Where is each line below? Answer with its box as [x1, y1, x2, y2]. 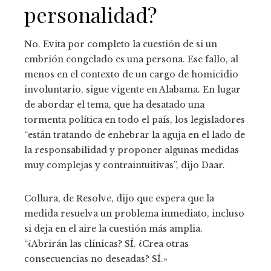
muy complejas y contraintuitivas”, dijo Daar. [24, 159, 225, 171]
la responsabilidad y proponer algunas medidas [24, 144, 239, 155]
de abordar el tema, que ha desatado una [24, 99, 204, 110]
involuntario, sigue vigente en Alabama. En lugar [24, 83, 241, 95]
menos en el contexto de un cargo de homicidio [24, 68, 238, 80]
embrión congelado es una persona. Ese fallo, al [24, 53, 238, 65]
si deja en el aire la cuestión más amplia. [24, 223, 203, 234]
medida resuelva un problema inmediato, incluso [24, 207, 244, 219]
